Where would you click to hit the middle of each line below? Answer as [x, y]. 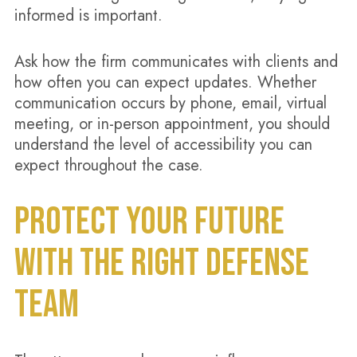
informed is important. [88, 16]
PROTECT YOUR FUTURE [149, 222]
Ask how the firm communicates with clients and [176, 62]
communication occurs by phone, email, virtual [170, 103]
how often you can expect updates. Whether [165, 82]
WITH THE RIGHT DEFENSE [161, 263]
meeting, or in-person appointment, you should [172, 124]
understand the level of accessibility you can [163, 145]
